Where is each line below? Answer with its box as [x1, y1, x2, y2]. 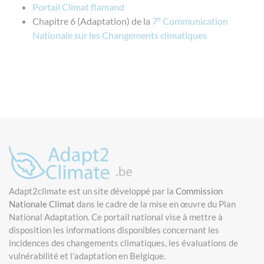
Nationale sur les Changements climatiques [32, 29, 207, 41]
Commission [176, 185, 223, 196]
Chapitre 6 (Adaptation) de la [32, 15, 152, 27]
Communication [161, 15, 228, 27]
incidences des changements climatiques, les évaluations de [9, 237, 238, 248]
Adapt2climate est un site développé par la [9, 185, 176, 196]
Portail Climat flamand [32, 1, 124, 13]
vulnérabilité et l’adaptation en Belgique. [9, 250, 166, 261]
